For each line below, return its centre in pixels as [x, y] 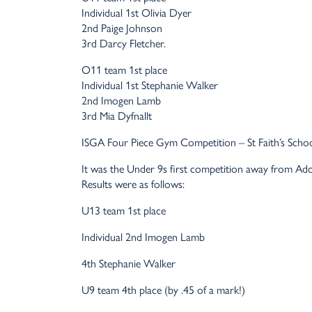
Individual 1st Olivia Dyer [136, 13]
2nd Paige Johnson [122, 28]
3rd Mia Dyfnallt [117, 116]
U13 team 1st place [124, 210]
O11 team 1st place [124, 70]
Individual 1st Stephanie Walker [150, 85]
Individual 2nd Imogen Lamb [143, 237]
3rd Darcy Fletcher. [124, 43]
